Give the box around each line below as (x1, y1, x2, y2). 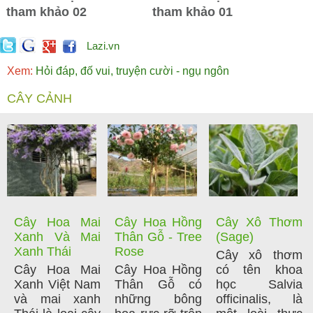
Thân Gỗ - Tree (115, 230, 202, 245)
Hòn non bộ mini (152, 27, 234, 40)
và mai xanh (14, 292, 101, 307)
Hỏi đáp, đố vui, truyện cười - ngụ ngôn (33, 65, 229, 78)
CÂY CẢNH (7, 92, 72, 106)
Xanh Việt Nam (14, 277, 101, 292)
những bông (115, 292, 202, 307)
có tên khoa (215, 263, 303, 277)
